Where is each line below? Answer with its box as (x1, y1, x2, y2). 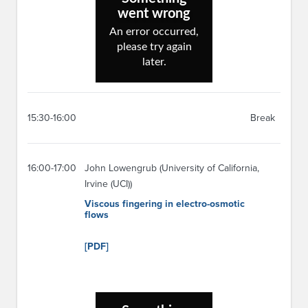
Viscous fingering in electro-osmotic (85, 198, 245, 210)
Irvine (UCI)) (85, 178, 132, 190)
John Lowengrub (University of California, (85, 162, 259, 175)
